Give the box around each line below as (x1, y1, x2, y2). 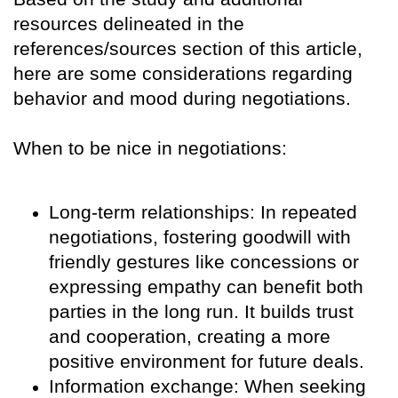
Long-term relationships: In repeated (49, 202, 357, 223)
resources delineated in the (13, 13, 244, 35)
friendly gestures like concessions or (49, 251, 359, 273)
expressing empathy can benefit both (49, 276, 363, 298)
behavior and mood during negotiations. (13, 88, 351, 109)
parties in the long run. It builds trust (49, 301, 354, 322)
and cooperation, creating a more (49, 326, 330, 347)
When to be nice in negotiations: (13, 138, 287, 159)
